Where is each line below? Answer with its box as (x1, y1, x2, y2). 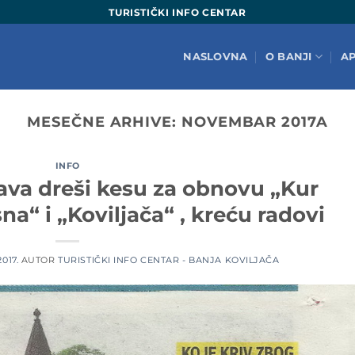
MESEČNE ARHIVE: (27, 113, 181, 131)
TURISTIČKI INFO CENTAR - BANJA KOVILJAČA (58, 254, 280, 265)
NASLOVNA (183, 50, 248, 63)
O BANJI (265, 50, 312, 63)
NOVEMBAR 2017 (181, 113, 316, 131)
